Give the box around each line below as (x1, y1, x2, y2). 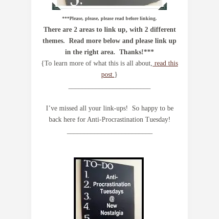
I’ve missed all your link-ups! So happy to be (45, 105, 174, 112)
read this (153, 60, 178, 67)
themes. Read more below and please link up (43, 37, 176, 44)
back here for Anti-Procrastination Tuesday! (48, 116, 171, 123)
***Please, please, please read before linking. (62, 16, 157, 21)
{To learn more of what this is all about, (41, 60, 153, 67)
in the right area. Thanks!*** (65, 48, 154, 56)
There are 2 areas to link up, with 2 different (43, 26, 176, 33)
